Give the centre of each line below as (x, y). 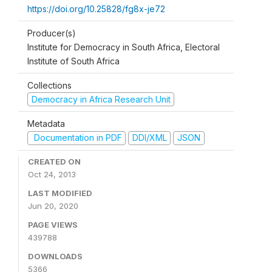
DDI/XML (149, 138)
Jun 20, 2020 (53, 206)
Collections (49, 85)
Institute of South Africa (73, 61)
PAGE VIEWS (53, 224)
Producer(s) (52, 33)
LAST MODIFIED (60, 193)
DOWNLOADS (55, 256)
